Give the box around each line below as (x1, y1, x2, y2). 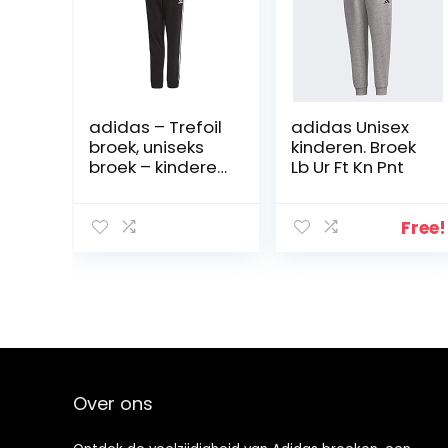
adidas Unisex (290, 115, 409, 139)
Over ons (72, 391, 153, 417)
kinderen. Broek (290, 135, 416, 159)
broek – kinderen (88, 155, 227, 179)
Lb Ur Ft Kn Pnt (290, 155, 404, 179)
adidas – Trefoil (88, 115, 222, 139)
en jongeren (88, 175, 189, 199)
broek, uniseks (88, 135, 204, 159)
